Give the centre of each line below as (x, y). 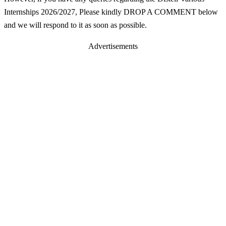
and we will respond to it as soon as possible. (75, 25)
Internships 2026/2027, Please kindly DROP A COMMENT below (111, 12)
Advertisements (113, 46)
